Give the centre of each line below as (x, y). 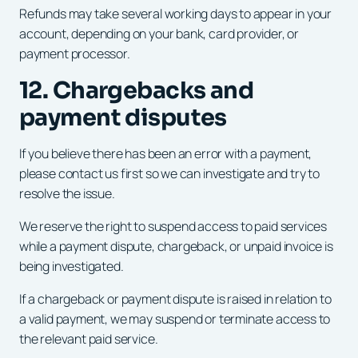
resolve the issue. (67, 193)
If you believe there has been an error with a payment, (166, 153)
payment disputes (123, 117)
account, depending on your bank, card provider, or (159, 33)
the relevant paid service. (89, 338)
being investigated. (72, 266)
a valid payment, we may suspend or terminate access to (175, 318)
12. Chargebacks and (137, 90)
